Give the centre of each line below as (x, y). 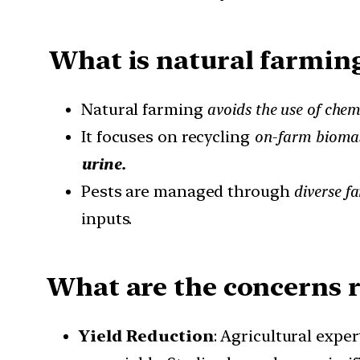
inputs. (107, 219)
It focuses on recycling (168, 137)
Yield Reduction (146, 336)
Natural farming (144, 110)
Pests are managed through (188, 192)
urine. (104, 164)
